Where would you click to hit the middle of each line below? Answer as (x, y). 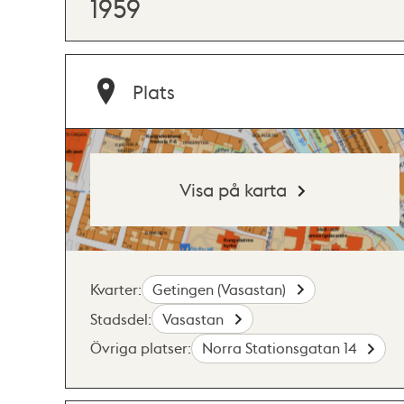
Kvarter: (116, 289)
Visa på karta (234, 189)
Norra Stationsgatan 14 (281, 348)
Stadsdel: (121, 318)
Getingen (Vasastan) (221, 289)
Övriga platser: (141, 348)
